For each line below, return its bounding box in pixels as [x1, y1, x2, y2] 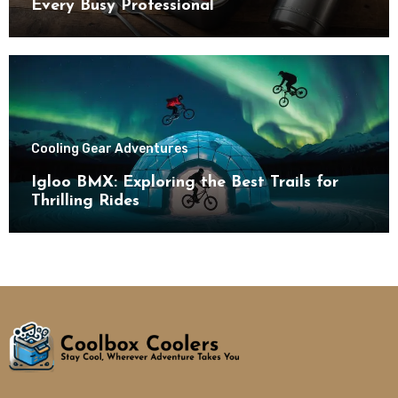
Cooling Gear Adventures [30, 140, 188, 156]
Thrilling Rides [30, 192, 139, 210]
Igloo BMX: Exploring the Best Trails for [30, 173, 338, 191]
